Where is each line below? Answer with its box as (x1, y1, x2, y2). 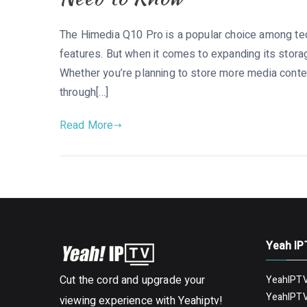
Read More (60, 116, 114, 134)
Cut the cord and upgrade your (60, 272, 206, 288)
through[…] (60, 84, 109, 101)
